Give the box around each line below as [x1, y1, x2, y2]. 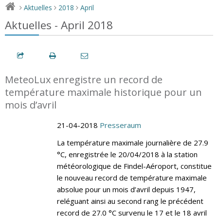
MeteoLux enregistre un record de [5, 73, 163, 86]
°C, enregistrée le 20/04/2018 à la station [56, 149, 198, 159]
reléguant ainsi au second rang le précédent [56, 196, 203, 206]
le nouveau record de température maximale [56, 172, 207, 182]
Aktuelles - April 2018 [5, 17, 113, 33]
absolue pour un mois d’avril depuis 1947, [56, 184, 196, 194]
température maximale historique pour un [5, 85, 202, 99]
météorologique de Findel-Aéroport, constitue [56, 161, 212, 171]
